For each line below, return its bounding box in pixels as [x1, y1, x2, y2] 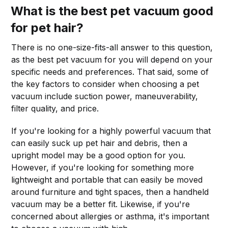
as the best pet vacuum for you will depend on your [11, 54, 213, 65]
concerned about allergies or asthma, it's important [11, 211, 210, 221]
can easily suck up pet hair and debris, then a [11, 137, 188, 148]
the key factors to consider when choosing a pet [11, 78, 199, 89]
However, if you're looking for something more [11, 162, 194, 173]
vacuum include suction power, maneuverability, [11, 91, 198, 101]
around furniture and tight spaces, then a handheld [11, 186, 209, 197]
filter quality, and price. [11, 103, 99, 113]
